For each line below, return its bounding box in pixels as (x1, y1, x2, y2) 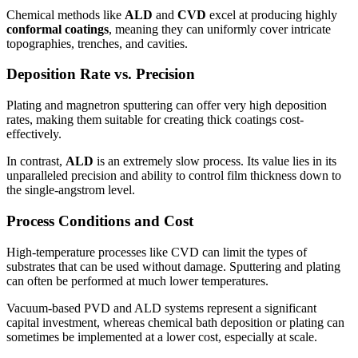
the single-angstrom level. (6, 183, 135, 197)
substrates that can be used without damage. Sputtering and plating (6, 259, 340, 273)
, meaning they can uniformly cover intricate (109, 22, 331, 36)
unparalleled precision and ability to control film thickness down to (6, 169, 341, 183)
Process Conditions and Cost (6, 212, 193, 229)
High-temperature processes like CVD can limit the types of (6, 245, 307, 259)
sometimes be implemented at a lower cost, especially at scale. (6, 329, 317, 344)
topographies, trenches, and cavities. (6, 36, 188, 50)
